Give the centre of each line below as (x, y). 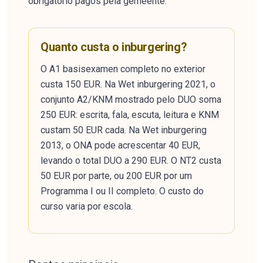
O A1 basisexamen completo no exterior (123, 69)
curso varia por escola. (87, 206)
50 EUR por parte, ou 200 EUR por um (116, 176)
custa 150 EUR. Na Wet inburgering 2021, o (128, 84)
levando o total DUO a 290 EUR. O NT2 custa (131, 161)
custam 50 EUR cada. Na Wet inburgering (124, 130)
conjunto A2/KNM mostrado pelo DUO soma (131, 100)
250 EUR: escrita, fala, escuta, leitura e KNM (130, 115)
